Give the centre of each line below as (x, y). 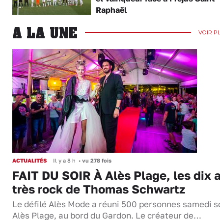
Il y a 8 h (64, 160)
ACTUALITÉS (29, 160)
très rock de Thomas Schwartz (99, 189)
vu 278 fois (96, 160)
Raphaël (111, 10)
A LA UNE (45, 32)
